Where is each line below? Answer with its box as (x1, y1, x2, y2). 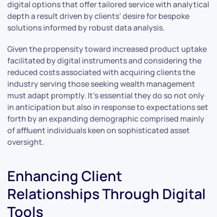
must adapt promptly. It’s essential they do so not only (7, 90, 204, 101)
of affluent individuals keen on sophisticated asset (7, 124, 190, 136)
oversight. (7, 136, 44, 147)
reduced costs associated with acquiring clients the (7, 66, 195, 77)
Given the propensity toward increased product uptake (7, 43, 207, 54)
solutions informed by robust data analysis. (7, 22, 165, 33)
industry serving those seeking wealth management (7, 78, 195, 89)
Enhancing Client (7, 166, 122, 186)
